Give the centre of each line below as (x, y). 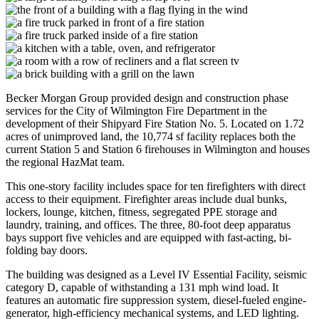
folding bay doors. (47, 250)
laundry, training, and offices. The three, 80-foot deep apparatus (148, 224)
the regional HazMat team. (65, 162)
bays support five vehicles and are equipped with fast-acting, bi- (148, 237)
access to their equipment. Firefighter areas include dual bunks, (146, 199)
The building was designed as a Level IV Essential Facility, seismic (156, 274)
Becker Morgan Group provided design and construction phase (147, 98)
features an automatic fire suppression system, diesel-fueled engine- (156, 300)
